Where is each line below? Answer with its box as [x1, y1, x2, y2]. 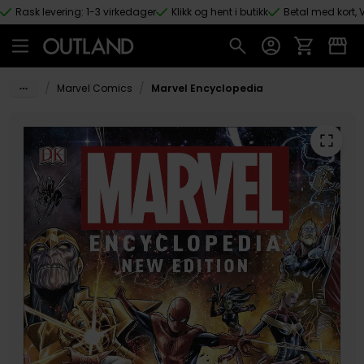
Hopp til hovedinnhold [18, 19, 141, 36]
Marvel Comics [56, 81, 132, 96]
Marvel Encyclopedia [150, 81, 263, 96]
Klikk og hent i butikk [171, 5, 268, 19]
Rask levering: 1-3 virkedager [15, 5, 156, 19]
